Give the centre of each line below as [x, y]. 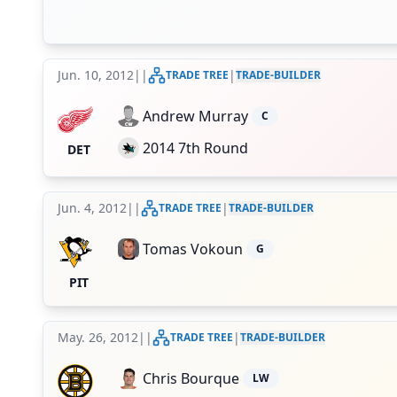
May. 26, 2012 [98, 337]
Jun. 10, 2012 [96, 75]
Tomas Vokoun [193, 249]
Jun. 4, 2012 [92, 208]
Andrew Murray [195, 116]
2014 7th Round [195, 148]
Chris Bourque [191, 378]
